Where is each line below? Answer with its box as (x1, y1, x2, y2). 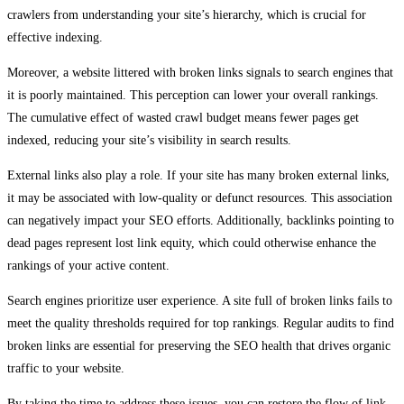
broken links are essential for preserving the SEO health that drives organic (7, 338, 390, 353)
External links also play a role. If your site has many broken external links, (7, 168, 390, 182)
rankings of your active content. (7, 258, 170, 272)
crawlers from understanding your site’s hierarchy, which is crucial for (7, 7, 366, 22)
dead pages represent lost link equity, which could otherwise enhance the (7, 235, 376, 250)
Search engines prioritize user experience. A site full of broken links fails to (7, 293, 392, 308)
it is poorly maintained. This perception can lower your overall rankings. (7, 87, 379, 102)
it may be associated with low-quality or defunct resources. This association (7, 190, 392, 205)
